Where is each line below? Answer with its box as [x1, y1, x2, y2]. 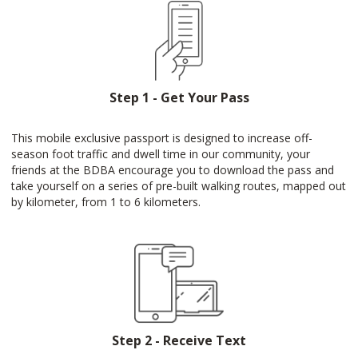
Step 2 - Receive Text [112, 332, 246, 349]
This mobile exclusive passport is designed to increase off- [11, 130, 312, 145]
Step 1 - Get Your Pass [109, 89, 249, 106]
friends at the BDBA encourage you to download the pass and [11, 162, 334, 177]
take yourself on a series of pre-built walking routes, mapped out [11, 178, 346, 193]
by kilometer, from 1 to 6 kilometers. [11, 194, 201, 209]
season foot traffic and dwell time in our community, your [11, 146, 310, 161]
